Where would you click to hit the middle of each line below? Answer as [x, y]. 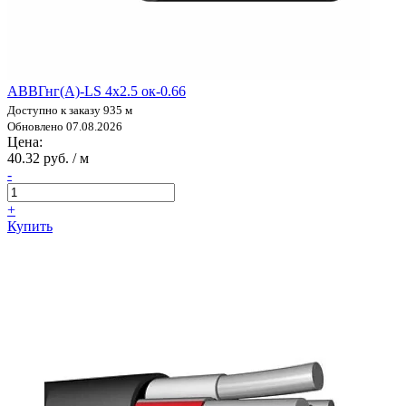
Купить [30, 226]
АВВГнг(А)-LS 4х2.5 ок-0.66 [97, 91]
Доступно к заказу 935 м [70, 110]
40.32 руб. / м [48, 158]
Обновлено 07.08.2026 [65, 126]
